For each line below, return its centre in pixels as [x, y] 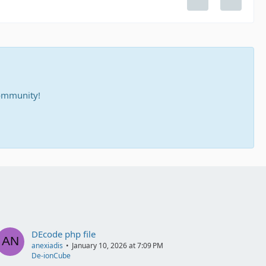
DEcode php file [64, 234]
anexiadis [47, 246]
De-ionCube [51, 256]
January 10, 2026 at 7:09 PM [118, 246]
